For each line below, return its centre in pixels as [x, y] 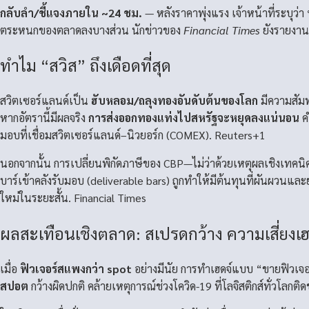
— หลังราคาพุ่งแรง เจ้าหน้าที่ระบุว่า [225, 12]
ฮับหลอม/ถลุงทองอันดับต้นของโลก [175, 101]
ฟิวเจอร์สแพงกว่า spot [76, 269]
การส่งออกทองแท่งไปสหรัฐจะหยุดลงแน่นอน [194, 118]
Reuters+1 [240, 135]
